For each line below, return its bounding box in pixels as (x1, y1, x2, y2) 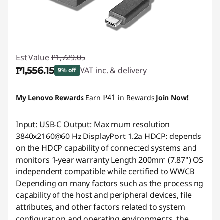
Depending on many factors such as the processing (16, 178, 204, 189)
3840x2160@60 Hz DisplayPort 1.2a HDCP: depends (16, 131, 201, 141)
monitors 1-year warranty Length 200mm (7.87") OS (16, 154, 204, 165)
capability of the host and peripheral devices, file (16, 190, 192, 200)
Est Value (16, 52, 49, 63)
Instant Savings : (24, 83, 86, 94)
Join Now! (156, 93, 189, 102)
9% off (58, 66, 77, 74)
